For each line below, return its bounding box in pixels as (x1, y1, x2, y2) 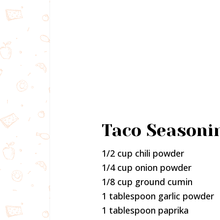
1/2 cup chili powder (102, 147, 184, 159)
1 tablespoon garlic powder (102, 190, 214, 202)
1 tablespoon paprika (102, 204, 189, 216)
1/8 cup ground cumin (102, 176, 192, 188)
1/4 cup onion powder (102, 162, 192, 173)
